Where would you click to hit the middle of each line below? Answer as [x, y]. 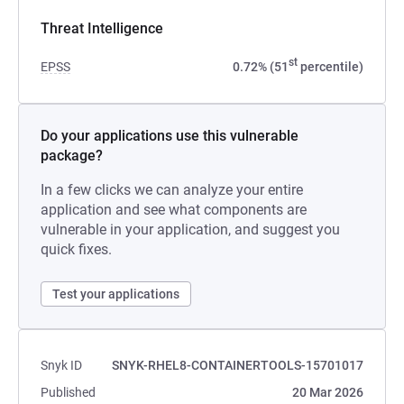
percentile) [331, 67]
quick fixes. [76, 249]
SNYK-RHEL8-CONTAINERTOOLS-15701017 [238, 365]
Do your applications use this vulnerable [170, 136]
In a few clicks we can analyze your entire [172, 190]
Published [68, 392]
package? [72, 156]
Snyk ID [61, 365]
